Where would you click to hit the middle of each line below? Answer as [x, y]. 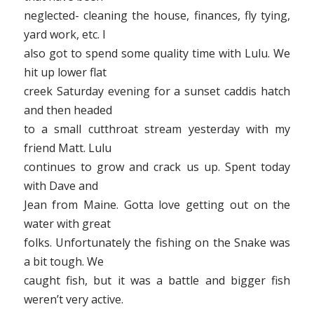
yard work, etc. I [64, 34]
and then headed [68, 110]
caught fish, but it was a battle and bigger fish [157, 280]
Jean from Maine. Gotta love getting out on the [157, 204]
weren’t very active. [73, 299]
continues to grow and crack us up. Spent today [157, 166]
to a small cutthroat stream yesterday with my [157, 129]
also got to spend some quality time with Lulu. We [157, 53]
